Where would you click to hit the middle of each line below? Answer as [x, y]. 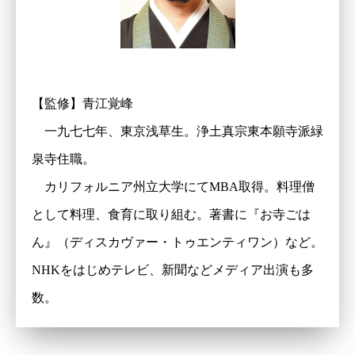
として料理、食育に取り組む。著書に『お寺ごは [171, 214]
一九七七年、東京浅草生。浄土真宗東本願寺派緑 [177, 131]
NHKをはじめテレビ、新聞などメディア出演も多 [173, 269]
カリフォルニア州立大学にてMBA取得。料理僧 [173, 186]
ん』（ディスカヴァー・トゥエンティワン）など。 [177, 242]
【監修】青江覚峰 [82, 103]
